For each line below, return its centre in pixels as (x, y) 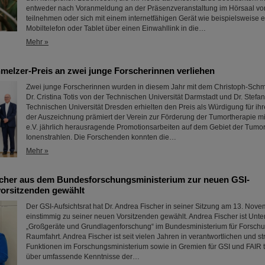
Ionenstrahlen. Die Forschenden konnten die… (101, 137)
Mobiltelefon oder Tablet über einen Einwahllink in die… (116, 28)
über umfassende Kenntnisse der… (83, 257)
